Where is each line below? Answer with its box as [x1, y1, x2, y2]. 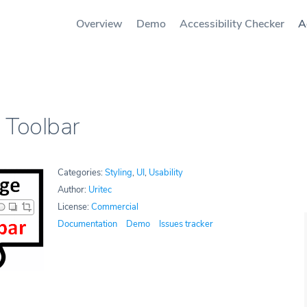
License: [58, 201, 91, 213]
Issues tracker [159, 218, 213, 230]
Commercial [91, 201, 138, 213]
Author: [58, 184, 88, 196]
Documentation [58, 218, 117, 230]
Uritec [88, 184, 112, 196]
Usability [149, 167, 183, 179]
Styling [105, 167, 132, 179]
